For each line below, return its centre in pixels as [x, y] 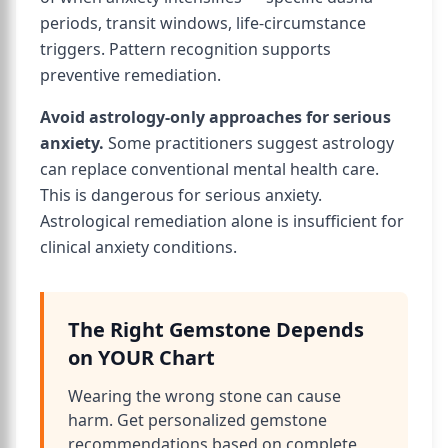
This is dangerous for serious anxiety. [181, 195]
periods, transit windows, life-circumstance [203, 23]
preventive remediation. [130, 75]
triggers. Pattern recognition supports [185, 49]
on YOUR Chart [141, 357]
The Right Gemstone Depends [216, 329]
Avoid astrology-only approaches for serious [215, 117]
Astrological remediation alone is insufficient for [222, 221]
